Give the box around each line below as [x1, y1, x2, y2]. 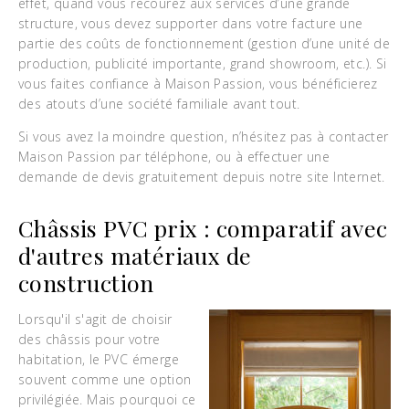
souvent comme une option [18, 371, 192, 388]
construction [18, 267, 154, 298]
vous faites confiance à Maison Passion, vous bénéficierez [18, 75, 378, 92]
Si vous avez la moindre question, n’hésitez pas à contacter [18, 128, 389, 145]
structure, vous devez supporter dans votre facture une [18, 15, 363, 32]
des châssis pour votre [18, 330, 161, 348]
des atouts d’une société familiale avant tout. [18, 95, 300, 112]
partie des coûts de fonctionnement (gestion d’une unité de [18, 35, 391, 52]
